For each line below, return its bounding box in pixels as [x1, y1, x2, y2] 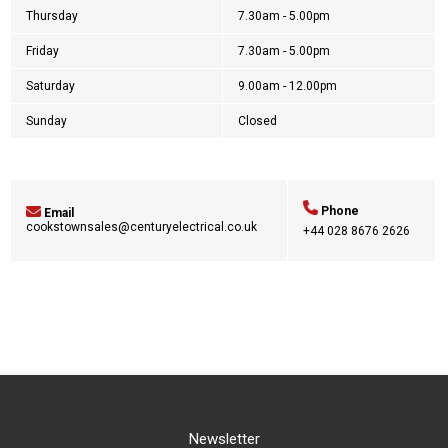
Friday [26, 44, 59, 58]
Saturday [26, 79, 75, 93]
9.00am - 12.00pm [238, 79, 337, 93]
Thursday [26, 9, 78, 23]
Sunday [26, 114, 67, 128]
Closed [238, 114, 277, 128]
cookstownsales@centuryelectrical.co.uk [26, 220, 257, 234]
